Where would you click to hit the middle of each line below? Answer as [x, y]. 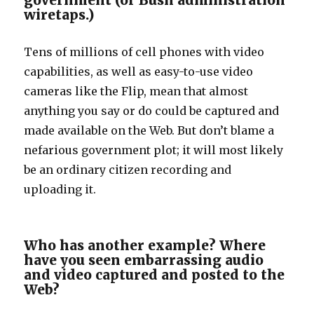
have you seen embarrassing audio [144, 260]
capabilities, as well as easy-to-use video [139, 71]
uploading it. [60, 189]
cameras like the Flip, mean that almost [136, 91]
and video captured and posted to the [155, 275]
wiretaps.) [59, 15]
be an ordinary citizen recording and [128, 170]
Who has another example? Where [145, 245]
